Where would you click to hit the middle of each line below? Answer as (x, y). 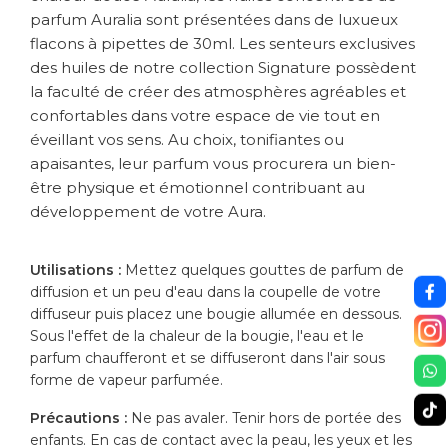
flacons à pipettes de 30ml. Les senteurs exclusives (222, 44)
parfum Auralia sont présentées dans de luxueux (214, 20)
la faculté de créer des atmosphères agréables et (218, 92)
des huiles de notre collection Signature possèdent (223, 68)
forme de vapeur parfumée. (126, 380)
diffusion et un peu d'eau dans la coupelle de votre (205, 292)
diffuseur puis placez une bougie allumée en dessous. (216, 314)
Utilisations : (75, 270)
